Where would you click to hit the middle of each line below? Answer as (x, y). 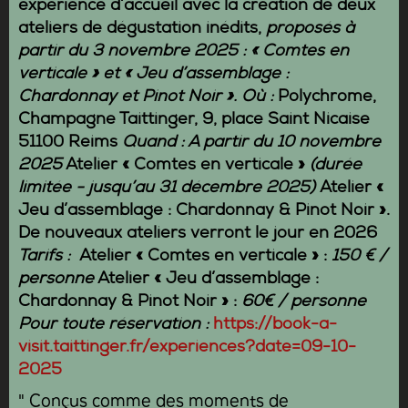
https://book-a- (275, 326)
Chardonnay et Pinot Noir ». (127, 98)
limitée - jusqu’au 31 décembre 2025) (169, 189)
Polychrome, (327, 98)
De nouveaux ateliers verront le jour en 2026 (198, 235)
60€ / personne (304, 303)
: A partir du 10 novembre (278, 143)
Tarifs (40, 257)
